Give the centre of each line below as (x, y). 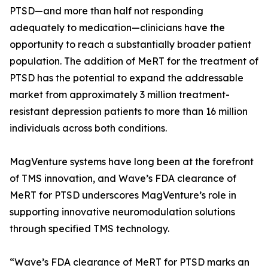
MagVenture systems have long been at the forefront (132, 162)
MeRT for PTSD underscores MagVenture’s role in (123, 195)
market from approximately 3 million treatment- (120, 95)
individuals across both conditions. (88, 128)
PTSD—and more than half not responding (106, 11)
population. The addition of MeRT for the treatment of (134, 61)
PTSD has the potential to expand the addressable (127, 78)
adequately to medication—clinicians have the (117, 28)
